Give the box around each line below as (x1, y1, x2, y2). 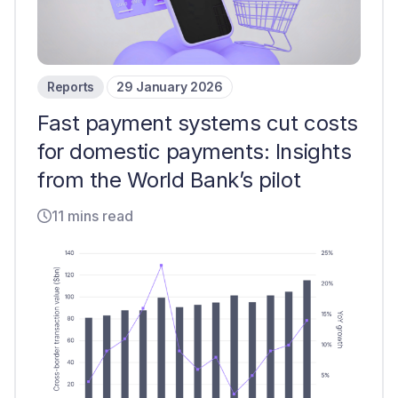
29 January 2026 (116, 79, 223, 94)
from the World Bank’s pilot (37, 167, 301, 193)
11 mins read (52, 207, 133, 225)
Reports (47, 79, 95, 94)
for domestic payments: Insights (37, 139, 352, 164)
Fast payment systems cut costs (37, 110, 358, 136)
